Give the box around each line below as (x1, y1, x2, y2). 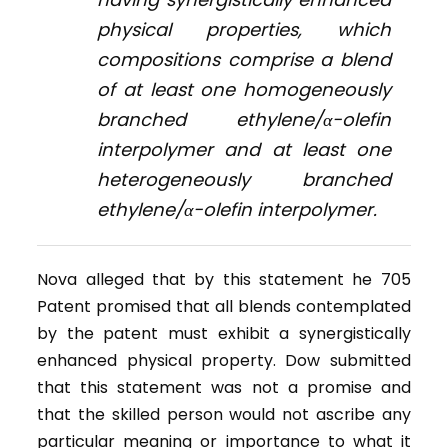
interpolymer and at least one (97, 137, 391, 163)
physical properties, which (97, 17, 391, 43)
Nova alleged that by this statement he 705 (37, 268, 411, 292)
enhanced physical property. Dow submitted (37, 349, 411, 373)
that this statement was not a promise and (37, 376, 411, 400)
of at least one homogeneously (97, 77, 391, 103)
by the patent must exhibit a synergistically (37, 322, 411, 346)
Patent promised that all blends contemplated (37, 295, 411, 319)
